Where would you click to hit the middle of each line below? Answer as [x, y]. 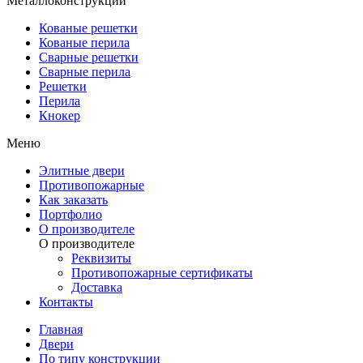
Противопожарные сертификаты [162, 273]
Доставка [97, 288]
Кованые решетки [88, 28]
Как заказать [73, 200]
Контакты [66, 302]
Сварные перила [85, 72]
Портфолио [70, 215]
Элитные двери [82, 171]
